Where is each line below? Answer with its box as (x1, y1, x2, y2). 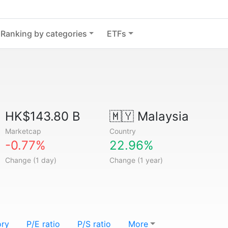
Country (109, 127, 136, 135)
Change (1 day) (5, 156, 57, 164)
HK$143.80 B (5, 109, 81, 124)
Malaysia (133, 109, 189, 124)
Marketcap (5, 127, 42, 135)
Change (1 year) (109, 156, 163, 164)
